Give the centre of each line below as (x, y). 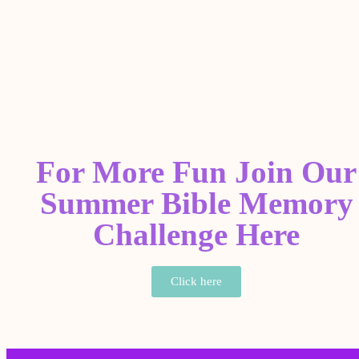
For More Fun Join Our (197, 172)
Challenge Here (197, 234)
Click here (197, 281)
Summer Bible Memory (196, 203)
